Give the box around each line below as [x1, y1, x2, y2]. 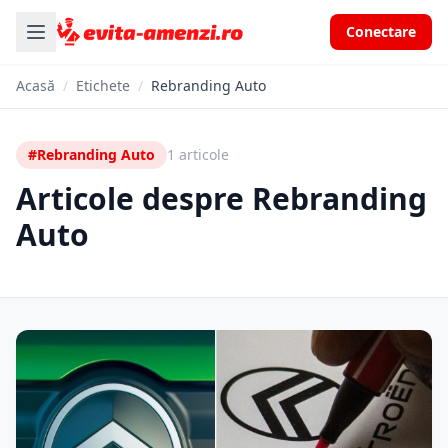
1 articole [167, 145, 229, 164]
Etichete [76, 76, 130, 95]
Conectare [346, 22, 416, 41]
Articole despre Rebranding [16, 178, 427, 219]
